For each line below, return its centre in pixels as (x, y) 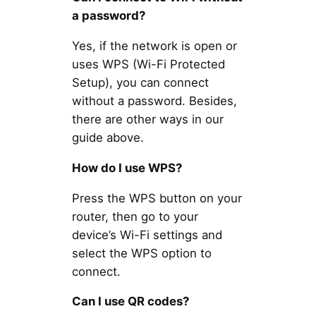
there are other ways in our (147, 120)
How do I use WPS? (127, 168)
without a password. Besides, (154, 101)
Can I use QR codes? (130, 302)
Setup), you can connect (140, 83)
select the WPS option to (141, 253)
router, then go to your (135, 216)
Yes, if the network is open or (154, 46)
